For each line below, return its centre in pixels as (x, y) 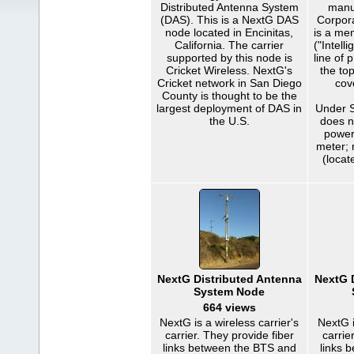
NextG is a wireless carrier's (229, 322)
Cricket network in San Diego (229, 83)
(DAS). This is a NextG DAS (229, 20)
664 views (229, 307)
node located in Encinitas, (229, 32)
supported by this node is (229, 58)
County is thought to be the (229, 96)
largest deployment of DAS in (229, 108)
